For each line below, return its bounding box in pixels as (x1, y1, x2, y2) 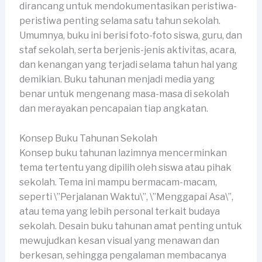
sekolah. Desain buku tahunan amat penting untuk (19, 220, 242, 232)
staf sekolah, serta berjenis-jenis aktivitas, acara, (19, 44, 236, 56)
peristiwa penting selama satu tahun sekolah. (19, 15, 220, 27)
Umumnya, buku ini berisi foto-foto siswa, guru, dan (19, 30, 242, 42)
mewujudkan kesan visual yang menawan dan (19, 235, 219, 246)
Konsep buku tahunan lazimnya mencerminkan (19, 147, 227, 158)
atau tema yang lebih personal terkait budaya (19, 205, 220, 217)
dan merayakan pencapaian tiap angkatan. (19, 103, 208, 115)
